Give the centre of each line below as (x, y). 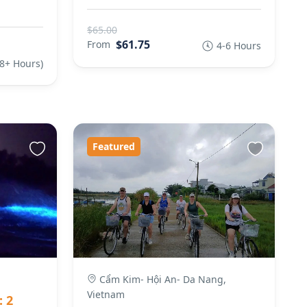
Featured (113, 146)
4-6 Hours (239, 45)
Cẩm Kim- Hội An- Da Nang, (161, 279)
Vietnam (106, 294)
